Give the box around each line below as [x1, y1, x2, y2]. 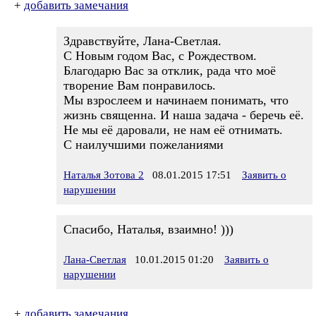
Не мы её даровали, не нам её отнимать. [63, 123, 283, 137]
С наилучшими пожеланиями [63, 138, 224, 152]
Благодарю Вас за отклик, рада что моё [63, 63, 276, 78]
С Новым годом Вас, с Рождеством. [63, 49, 257, 63]
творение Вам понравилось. [63, 78, 216, 92]
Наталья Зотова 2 [63, 169, 144, 181]
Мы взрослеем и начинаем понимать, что [63, 93, 288, 107]
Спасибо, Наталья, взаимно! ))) [63, 222, 233, 236]
